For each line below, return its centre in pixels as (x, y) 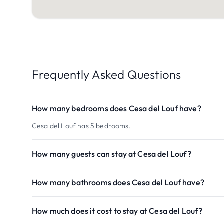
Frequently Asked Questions (107, 74)
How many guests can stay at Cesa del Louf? (112, 154)
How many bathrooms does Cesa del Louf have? (118, 182)
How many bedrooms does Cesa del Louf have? (117, 108)
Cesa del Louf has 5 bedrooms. (81, 126)
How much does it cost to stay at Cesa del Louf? (117, 211)
